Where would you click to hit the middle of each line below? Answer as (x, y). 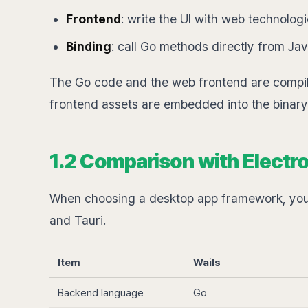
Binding (89, 46)
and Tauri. (78, 220)
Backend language (101, 293)
